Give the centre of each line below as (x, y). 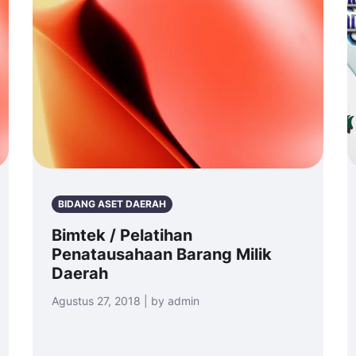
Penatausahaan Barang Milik (162, 255)
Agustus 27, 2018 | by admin (126, 301)
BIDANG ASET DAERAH (112, 204)
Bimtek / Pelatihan (122, 236)
